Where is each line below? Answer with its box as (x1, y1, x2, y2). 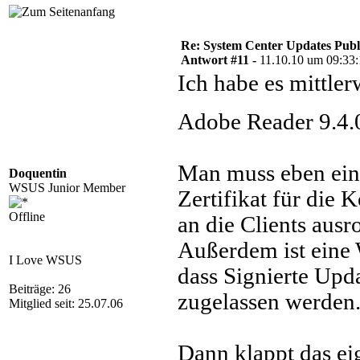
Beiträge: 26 (9, 282, 71, 296)
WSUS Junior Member (9, 181, 125, 194)
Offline (9, 210, 45, 223)
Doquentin (9, 166, 67, 180)
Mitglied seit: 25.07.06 (9, 297, 123, 310)
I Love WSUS (9, 253, 82, 267)
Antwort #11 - (181, 53, 260, 67)
